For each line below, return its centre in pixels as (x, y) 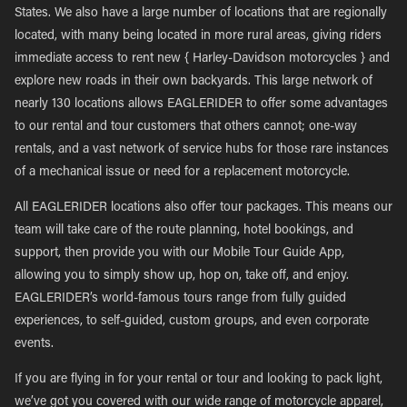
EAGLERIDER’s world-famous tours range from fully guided (180, 299)
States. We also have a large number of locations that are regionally (201, 14)
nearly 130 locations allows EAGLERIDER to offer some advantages (201, 104)
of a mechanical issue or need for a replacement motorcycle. (182, 173)
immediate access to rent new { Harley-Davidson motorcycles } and (202, 59)
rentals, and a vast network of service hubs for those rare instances (202, 150)
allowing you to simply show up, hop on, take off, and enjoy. (182, 276)
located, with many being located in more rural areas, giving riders (198, 36)
